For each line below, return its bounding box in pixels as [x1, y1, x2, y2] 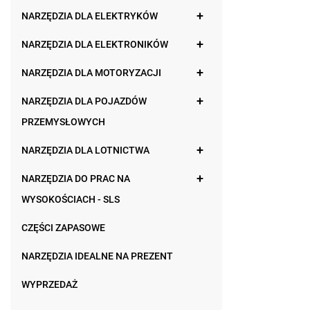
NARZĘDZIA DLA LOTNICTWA [21, 145, 149, 156]
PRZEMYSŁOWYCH [21, 116, 105, 127]
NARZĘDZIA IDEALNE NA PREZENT [21, 250, 173, 262]
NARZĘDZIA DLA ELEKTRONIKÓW [21, 39, 168, 50]
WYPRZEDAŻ [21, 279, 77, 290]
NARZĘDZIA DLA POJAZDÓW [21, 95, 147, 107]
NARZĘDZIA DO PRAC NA [21, 173, 130, 184]
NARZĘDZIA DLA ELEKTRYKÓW [21, 10, 158, 21]
